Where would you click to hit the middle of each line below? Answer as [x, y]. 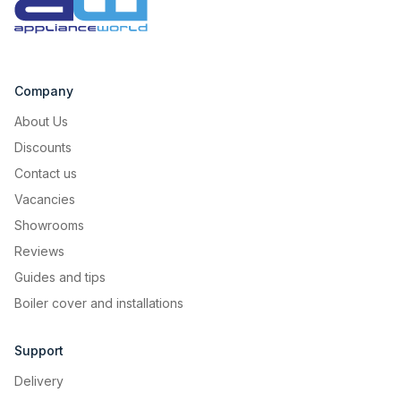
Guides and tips [60, 277]
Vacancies [45, 200]
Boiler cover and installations [99, 303]
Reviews [39, 252]
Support [39, 351]
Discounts [43, 148]
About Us [41, 122]
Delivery [39, 381]
